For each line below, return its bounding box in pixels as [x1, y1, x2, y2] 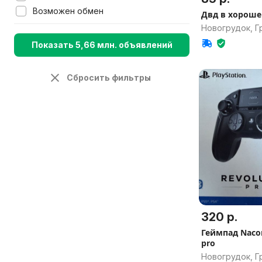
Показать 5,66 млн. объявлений [31, 40, 173, 50]
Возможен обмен [33, 6, 104, 16]
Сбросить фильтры [67, 73, 151, 82]
